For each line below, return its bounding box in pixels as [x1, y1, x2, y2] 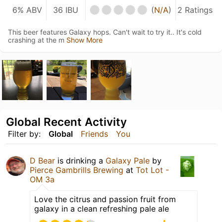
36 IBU [53, 4, 79, 15]
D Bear [30, 156, 55, 166]
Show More [66, 35, 103, 44]
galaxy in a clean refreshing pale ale [34, 204, 169, 214]
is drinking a [55, 156, 106, 166]
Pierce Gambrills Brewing [30, 165, 123, 175]
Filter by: [8, 129, 41, 139]
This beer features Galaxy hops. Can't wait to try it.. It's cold [8, 27, 202, 36]
